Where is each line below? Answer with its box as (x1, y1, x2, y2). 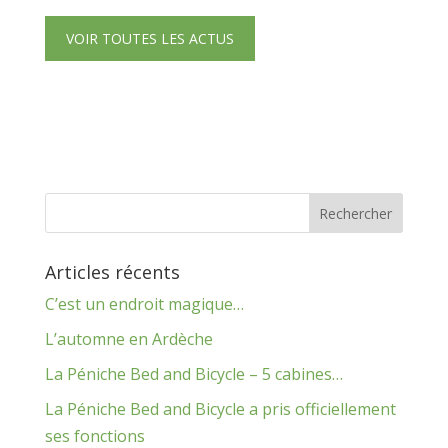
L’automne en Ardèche (44, 328, 213, 350)
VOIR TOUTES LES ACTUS (65, 29, 234, 48)
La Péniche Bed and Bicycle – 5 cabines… (44, 363, 343, 385)
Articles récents (44, 260, 180, 284)
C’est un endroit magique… (44, 293, 244, 315)
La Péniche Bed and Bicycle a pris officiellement (44, 398, 396, 420)
